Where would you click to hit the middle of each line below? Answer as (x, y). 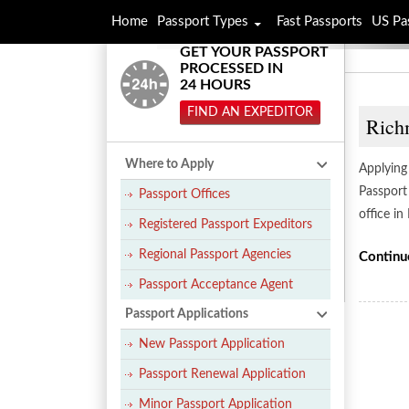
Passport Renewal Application (222, 374)
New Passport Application (212, 344)
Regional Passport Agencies (215, 255)
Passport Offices (184, 194)
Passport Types (203, 21)
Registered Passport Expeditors (225, 225)
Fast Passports (320, 21)
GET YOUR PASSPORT (254, 52)
